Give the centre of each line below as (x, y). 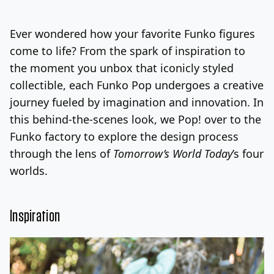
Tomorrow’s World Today (173, 153)
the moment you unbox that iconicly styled (122, 68)
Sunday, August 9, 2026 (68, 22)
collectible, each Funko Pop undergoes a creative (137, 85)
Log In (198, 21)
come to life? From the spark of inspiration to (128, 50)
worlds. (29, 170)
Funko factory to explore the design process (124, 136)
